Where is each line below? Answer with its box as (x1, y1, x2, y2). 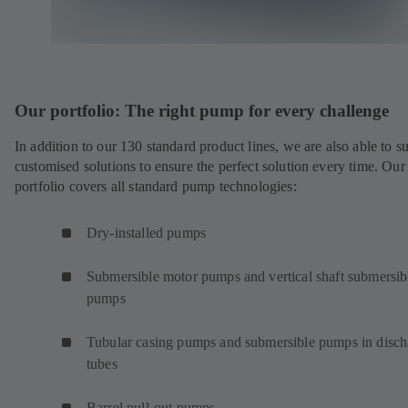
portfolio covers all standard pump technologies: (15, 178, 297, 195)
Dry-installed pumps (87, 225, 207, 241)
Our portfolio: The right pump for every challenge (15, 100, 389, 120)
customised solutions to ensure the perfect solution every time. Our (15, 158, 405, 175)
